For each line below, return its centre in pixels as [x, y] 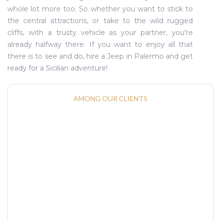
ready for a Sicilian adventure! [57, 68]
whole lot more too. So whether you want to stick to [100, 9]
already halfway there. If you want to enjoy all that [100, 44]
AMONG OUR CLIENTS [110, 98]
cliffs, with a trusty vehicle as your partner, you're [100, 33]
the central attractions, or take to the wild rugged [100, 21]
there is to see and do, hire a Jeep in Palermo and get [100, 56]
